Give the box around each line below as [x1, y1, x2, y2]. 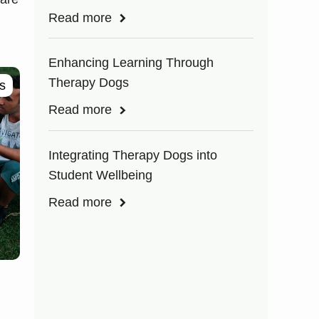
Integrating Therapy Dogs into [48, 147, 217, 162]
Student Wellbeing [48, 167, 152, 182]
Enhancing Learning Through [48, 56, 214, 70]
